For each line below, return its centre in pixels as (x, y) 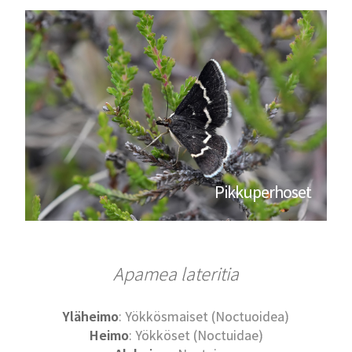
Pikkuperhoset (262, 192)
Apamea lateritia (176, 274)
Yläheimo (91, 317)
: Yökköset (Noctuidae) (196, 335)
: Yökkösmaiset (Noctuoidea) (204, 317)
